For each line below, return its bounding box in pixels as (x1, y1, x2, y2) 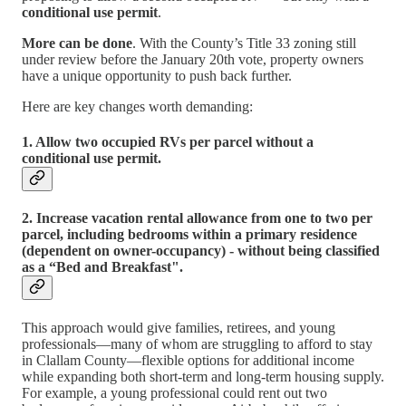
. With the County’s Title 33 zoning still (132, 34, 356, 51)
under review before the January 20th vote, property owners (22, 51, 363, 67)
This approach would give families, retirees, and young (22, 319, 335, 335)
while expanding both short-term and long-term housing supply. (22, 368, 384, 384)
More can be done (22, 34, 132, 51)
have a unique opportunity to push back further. (22, 67, 292, 83)
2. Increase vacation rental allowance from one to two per (22, 210, 372, 227)
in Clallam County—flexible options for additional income (22, 352, 354, 368)
